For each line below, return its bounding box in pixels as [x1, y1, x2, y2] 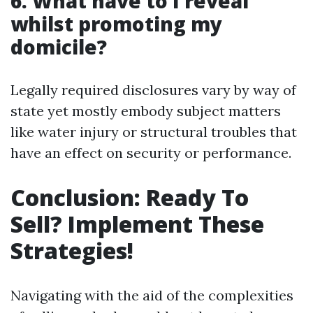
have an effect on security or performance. [10, 144, 291, 161]
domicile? [10, 34, 107, 60]
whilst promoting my [10, 10, 222, 37]
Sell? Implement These [10, 209, 264, 239]
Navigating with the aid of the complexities [10, 286, 293, 304]
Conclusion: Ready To [10, 182, 249, 212]
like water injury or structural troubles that [10, 123, 297, 140]
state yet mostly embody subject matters [10, 102, 281, 119]
